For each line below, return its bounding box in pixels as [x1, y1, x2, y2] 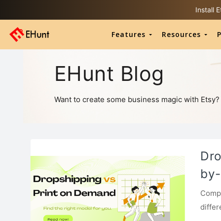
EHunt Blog [54, 61, 164, 86]
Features [111, 30, 149, 39]
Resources [162, 30, 205, 39]
